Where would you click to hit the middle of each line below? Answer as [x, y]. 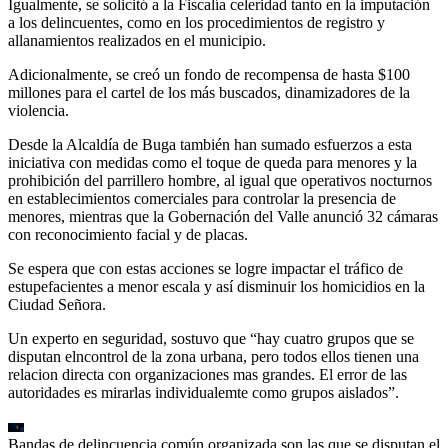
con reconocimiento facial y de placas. [128, 234]
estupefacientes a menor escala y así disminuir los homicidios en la [216, 286]
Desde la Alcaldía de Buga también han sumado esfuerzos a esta [210, 144]
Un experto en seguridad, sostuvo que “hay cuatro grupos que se [211, 338]
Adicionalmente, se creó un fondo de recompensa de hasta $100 [209, 74]
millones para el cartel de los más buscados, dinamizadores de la [209, 92]
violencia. [38, 110]
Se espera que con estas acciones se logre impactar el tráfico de [205, 268]
